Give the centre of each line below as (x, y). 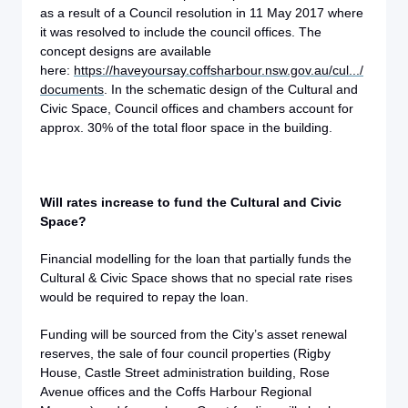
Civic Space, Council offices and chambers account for (197, 108)
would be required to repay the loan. (146, 297)
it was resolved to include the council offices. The (181, 32)
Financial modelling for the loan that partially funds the (196, 259)
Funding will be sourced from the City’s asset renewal (194, 334)
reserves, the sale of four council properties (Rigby (185, 353)
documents (72, 89)
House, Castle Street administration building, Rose (185, 372)
